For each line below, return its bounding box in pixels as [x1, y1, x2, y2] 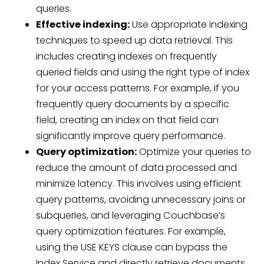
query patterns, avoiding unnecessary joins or [35, 193, 246, 207]
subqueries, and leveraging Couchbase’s [35, 209, 225, 223]
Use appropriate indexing [129, 18, 247, 32]
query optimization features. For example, [35, 225, 226, 239]
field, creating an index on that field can [35, 113, 219, 127]
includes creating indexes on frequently [35, 49, 217, 64]
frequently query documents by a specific [35, 97, 229, 111]
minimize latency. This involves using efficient [35, 177, 241, 191]
